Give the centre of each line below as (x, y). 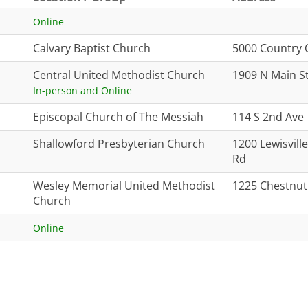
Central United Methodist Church (119, 75)
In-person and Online (82, 90)
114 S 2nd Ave (268, 117)
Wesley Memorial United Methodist (124, 186)
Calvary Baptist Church (92, 48)
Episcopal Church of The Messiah (118, 117)
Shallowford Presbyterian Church (119, 144)
